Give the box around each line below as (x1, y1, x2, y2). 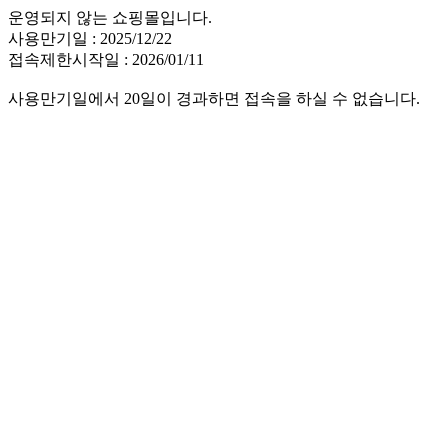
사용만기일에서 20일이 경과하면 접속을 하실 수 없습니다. (8, 90, 420, 107)
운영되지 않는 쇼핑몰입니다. (8, 9, 212, 26)
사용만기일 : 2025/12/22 (8, 30, 172, 47)
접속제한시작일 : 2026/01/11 (8, 51, 204, 68)
